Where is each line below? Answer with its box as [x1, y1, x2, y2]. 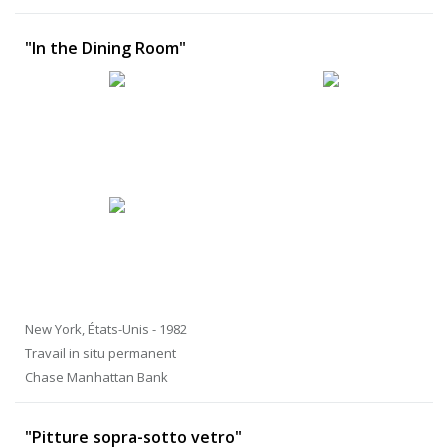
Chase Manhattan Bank [25, 368, 168, 387]
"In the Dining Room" [25, 37, 186, 60]
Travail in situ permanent [25, 344, 176, 363]
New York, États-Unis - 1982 [25, 320, 187, 339]
